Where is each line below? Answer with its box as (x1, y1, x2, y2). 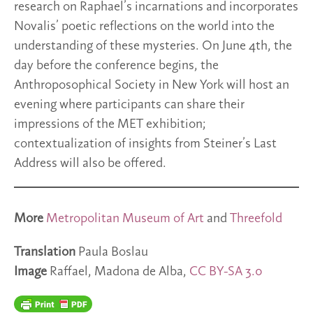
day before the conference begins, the (14, 59, 219, 73)
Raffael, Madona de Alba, (47, 265, 189, 279)
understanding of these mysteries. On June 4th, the (14, 39, 292, 54)
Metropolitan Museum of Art (46, 212, 204, 226)
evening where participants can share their (14, 98, 245, 112)
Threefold (230, 212, 282, 226)
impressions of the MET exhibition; (14, 117, 206, 132)
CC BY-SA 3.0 (189, 265, 263, 279)
